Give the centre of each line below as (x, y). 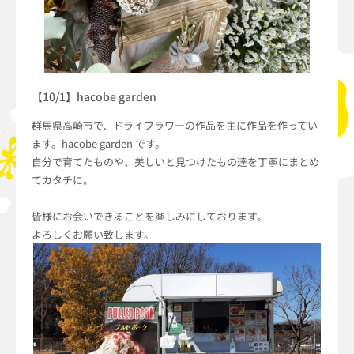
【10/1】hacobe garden (94, 96)
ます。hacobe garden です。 (98, 143)
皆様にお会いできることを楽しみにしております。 (149, 216)
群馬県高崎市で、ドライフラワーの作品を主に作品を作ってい (175, 125)
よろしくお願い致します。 (93, 234)
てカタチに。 (62, 179)
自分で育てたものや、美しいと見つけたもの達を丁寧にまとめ (175, 161)
